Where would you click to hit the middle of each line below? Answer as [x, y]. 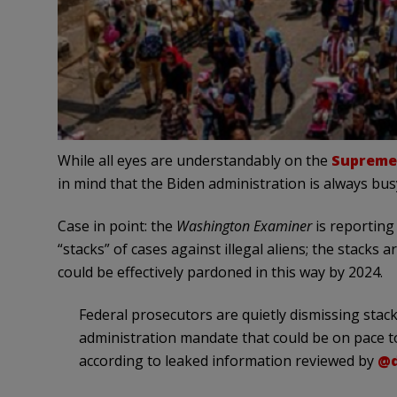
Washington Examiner [244, 226]
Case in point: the [117, 226]
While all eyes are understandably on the [194, 161]
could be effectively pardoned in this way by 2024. [220, 272]
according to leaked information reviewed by [228, 361]
